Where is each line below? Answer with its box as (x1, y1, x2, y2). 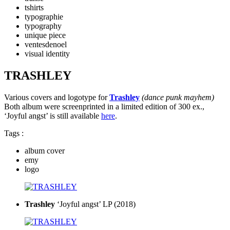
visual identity (25, 49, 70, 58)
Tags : (4, 128, 24, 138)
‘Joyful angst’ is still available (4, 111, 101, 120)
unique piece (25, 31, 66, 40)
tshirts (25, 3, 44, 12)
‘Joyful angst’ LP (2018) (55, 199, 136, 208)
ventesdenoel (25, 40, 67, 49)
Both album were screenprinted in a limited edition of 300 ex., (4, 102, 204, 111)
